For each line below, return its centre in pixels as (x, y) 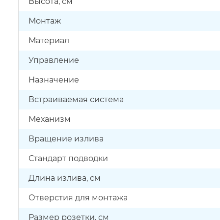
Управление (54, 60)
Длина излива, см (65, 178)
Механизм (50, 119)
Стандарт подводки (68, 158)
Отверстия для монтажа (78, 198)
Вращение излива (66, 139)
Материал (49, 41)
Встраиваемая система (76, 99)
